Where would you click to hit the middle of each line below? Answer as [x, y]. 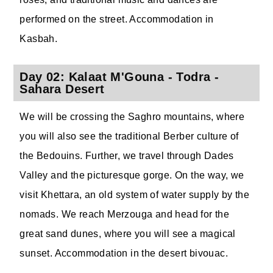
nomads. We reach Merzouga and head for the [125, 214]
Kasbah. [39, 39]
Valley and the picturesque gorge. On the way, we [132, 175]
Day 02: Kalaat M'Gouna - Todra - [119, 77]
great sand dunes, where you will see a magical [128, 234]
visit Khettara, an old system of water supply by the [135, 195]
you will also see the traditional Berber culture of [129, 136]
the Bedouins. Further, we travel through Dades [127, 156]
